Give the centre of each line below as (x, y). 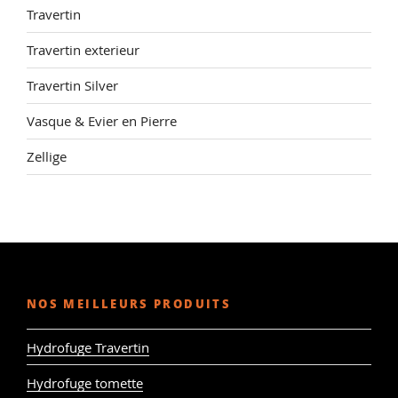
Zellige (47, 157)
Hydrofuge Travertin (88, 347)
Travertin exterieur (83, 50)
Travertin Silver (72, 86)
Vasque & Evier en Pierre (102, 121)
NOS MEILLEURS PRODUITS (129, 303)
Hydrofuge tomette (85, 382)
